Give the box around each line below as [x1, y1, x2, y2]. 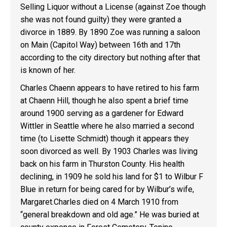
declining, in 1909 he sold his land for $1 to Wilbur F [20, 172, 203, 181]
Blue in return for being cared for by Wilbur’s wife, [20, 184, 194, 194]
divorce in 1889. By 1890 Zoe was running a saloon [20, 27, 200, 37]
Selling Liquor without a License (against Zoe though [20, 2, 206, 12]
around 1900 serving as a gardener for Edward [20, 108, 183, 118]
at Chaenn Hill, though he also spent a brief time [20, 96, 188, 105]
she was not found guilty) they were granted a [20, 15, 181, 24]
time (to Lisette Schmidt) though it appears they [20, 134, 189, 143]
